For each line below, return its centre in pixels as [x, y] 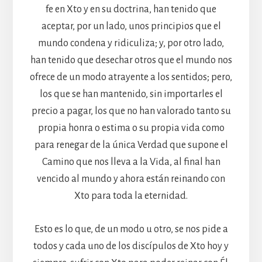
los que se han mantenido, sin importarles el [131, 94]
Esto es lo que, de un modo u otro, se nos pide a [131, 229]
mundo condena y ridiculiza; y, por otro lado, [131, 43]
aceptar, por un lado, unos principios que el [131, 26]
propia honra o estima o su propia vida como [131, 128]
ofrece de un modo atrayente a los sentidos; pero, [131, 77]
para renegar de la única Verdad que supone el [131, 145]
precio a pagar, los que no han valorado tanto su [131, 111]
